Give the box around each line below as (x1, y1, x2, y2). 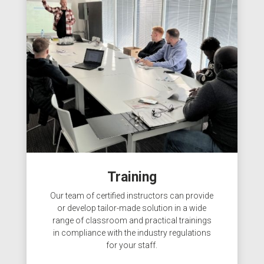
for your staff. (106, 240, 158, 250)
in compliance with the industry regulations (52, 227, 211, 237)
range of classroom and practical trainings (52, 215, 212, 225)
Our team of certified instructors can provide (50, 190, 214, 200)
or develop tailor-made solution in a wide (57, 203, 207, 213)
